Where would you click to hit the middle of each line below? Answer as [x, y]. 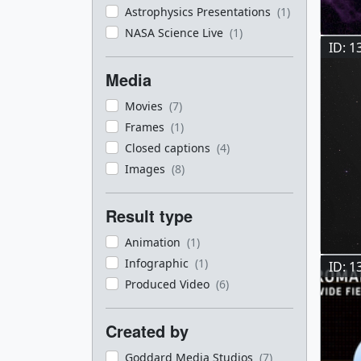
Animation [154, 242]
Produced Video [169, 284]
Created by [147, 331]
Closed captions [169, 148]
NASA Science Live [176, 33]
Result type [149, 216]
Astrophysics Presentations [199, 12]
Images [147, 169]
